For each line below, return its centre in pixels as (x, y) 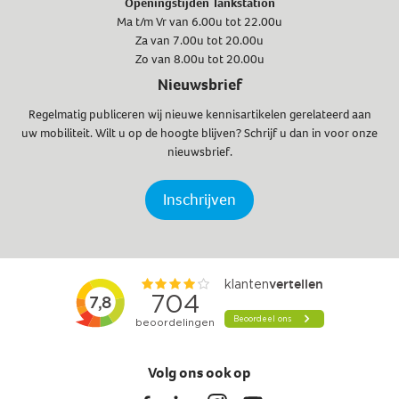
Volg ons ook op (199, 373)
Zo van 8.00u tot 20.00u (199, 60)
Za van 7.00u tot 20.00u (199, 41)
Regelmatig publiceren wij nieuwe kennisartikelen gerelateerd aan (199, 115)
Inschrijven (199, 200)
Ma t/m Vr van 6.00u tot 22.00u (199, 22)
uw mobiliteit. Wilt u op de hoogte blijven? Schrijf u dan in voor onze (199, 134)
